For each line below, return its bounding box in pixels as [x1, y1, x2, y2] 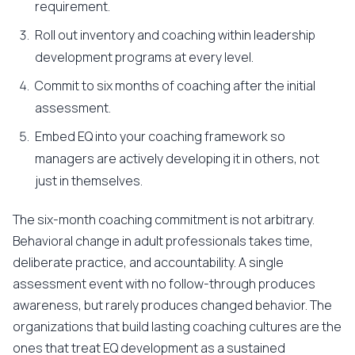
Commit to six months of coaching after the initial [35, 77, 315, 94]
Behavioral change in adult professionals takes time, [13, 232, 313, 250]
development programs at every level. [35, 48, 254, 66]
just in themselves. [35, 172, 143, 189]
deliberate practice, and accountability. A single [13, 254, 284, 271]
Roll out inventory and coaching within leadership [35, 26, 315, 44]
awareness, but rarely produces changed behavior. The [13, 296, 332, 314]
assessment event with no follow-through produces [13, 275, 315, 292]
